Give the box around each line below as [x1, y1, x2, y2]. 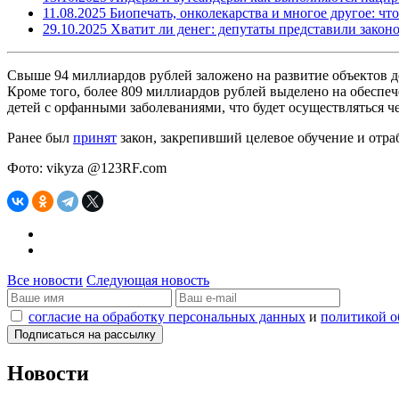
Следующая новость [86, 272, 209, 288]
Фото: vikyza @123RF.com [7, 159, 167, 175]
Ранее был [7, 129, 73, 145]
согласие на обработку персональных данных [28, 308, 305, 324]
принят [73, 129, 117, 145]
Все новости [7, 272, 83, 288]
